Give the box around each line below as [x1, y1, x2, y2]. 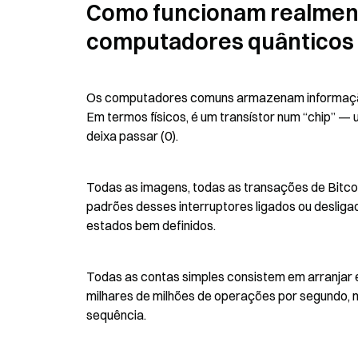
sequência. [86, 307, 146, 323]
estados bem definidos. [86, 217, 216, 233]
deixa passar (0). [86, 128, 178, 144]
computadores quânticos [86, 28, 354, 55]
